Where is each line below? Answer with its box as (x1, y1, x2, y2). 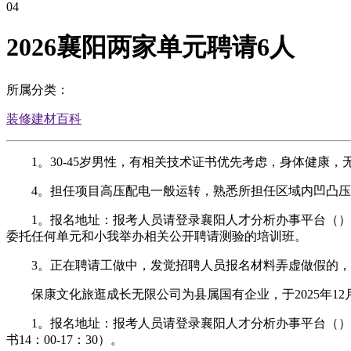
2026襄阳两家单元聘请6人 (6, 33, 295, 62)
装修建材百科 (6, 111, 81, 125)
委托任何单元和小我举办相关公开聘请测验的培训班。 (6, 229, 307, 243)
